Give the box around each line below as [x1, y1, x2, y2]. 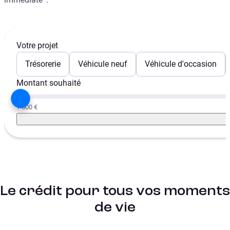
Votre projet [16, 41, 58, 51]
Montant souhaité [16, 78, 81, 88]
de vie [94, 200, 136, 215]
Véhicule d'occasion [145, 59, 217, 69]
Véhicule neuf [78, 59, 127, 69]
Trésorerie [25, 59, 61, 69]
